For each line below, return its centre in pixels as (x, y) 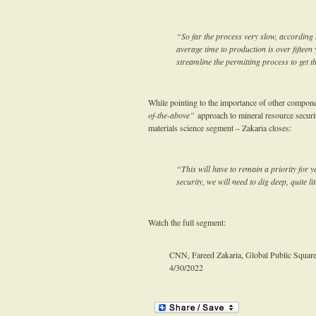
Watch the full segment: (187, 222)
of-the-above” (171, 115)
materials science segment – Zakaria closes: (220, 128)
